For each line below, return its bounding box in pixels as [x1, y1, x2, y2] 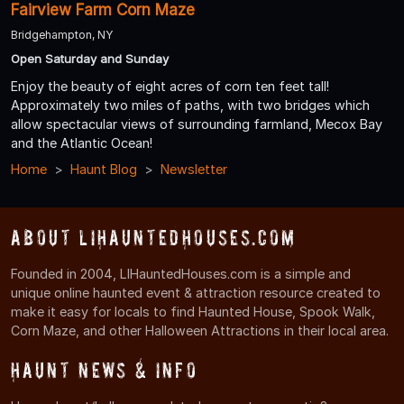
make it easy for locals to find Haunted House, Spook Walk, [11, 304, 375, 320]
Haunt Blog [70, 161, 137, 178]
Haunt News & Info [11, 358, 198, 383]
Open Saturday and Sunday [11, 51, 169, 67]
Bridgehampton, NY [11, 28, 113, 42]
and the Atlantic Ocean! [11, 135, 152, 151]
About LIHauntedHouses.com [11, 225, 297, 251]
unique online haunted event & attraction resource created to [11, 285, 381, 301]
